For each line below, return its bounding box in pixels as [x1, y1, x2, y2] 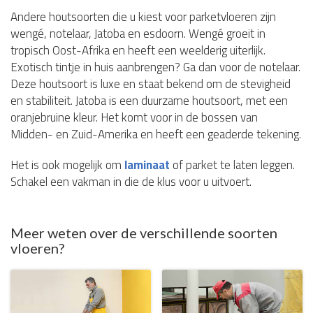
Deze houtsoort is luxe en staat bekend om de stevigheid [10, 74, 291, 93]
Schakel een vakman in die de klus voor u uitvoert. [10, 172, 252, 191]
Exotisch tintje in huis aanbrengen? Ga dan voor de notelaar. [10, 57, 300, 76]
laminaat [124, 155, 170, 174]
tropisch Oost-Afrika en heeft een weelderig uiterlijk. [10, 41, 265, 59]
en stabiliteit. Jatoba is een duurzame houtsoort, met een [10, 91, 288, 110]
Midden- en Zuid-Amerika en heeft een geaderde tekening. [10, 124, 301, 143]
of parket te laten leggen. [170, 155, 295, 174]
